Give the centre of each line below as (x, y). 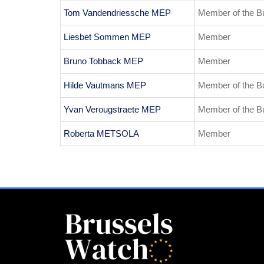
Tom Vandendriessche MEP (117, 13)
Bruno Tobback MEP (103, 61)
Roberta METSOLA (101, 134)
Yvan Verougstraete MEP (112, 110)
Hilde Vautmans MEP (105, 85)
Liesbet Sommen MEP (107, 37)
